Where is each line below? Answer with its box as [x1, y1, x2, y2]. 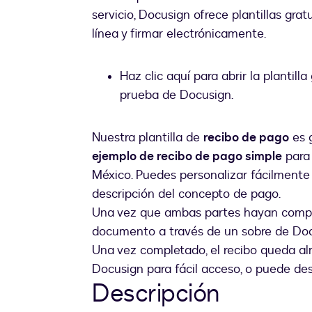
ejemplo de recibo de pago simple [92, 148, 282, 166]
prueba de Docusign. [120, 86, 233, 104]
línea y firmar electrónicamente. [92, 25, 266, 43]
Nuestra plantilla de [92, 129, 203, 147]
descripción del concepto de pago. [92, 185, 281, 203]
